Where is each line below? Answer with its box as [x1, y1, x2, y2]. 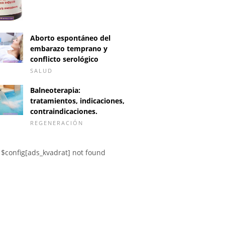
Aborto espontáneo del [30, 33, 110, 43]
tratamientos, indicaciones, [30, 96, 125, 106]
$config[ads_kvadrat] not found [1, 148, 105, 158]
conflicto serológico [30, 54, 98, 64]
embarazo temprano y [30, 44, 107, 54]
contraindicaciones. [30, 106, 97, 117]
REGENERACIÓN [30, 119, 83, 127]
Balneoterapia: [30, 85, 80, 95]
